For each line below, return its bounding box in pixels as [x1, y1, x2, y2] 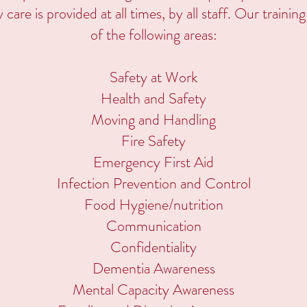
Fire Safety [121, 130, 186, 151]
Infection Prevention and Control [56, 173, 251, 194]
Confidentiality [110, 236, 197, 258]
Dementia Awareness [92, 258, 215, 279]
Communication [106, 215, 201, 236]
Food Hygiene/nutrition [84, 194, 223, 215]
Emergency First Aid [93, 151, 214, 173]
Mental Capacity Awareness [73, 279, 234, 300]
